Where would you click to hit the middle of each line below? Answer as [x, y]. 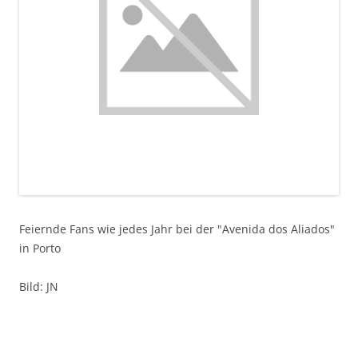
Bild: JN [39, 286]
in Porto [40, 248]
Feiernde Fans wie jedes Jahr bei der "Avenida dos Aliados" [177, 229]
